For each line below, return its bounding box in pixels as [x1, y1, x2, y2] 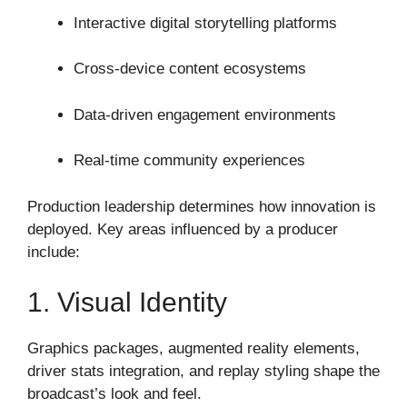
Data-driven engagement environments [74, 105, 336, 124]
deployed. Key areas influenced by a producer [27, 220, 338, 238]
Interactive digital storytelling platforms [74, 14, 337, 32]
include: [27, 243, 80, 261]
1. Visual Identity [27, 287, 227, 318]
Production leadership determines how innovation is [27, 197, 376, 215]
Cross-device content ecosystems [74, 60, 306, 78]
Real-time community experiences [74, 152, 305, 170]
